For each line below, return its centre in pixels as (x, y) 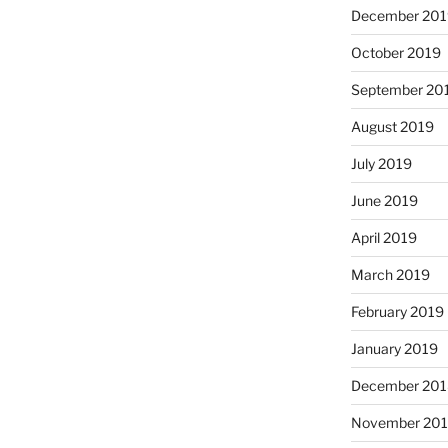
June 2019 (384, 201)
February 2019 (397, 312)
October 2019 (395, 53)
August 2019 (392, 127)
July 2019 (381, 164)
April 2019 (383, 238)
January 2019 (394, 349)
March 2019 (390, 275)
